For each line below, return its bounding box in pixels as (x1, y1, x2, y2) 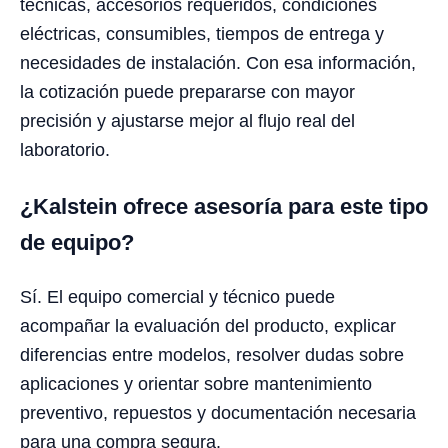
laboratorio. (20, 140, 110, 161)
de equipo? (20, 230, 134, 256)
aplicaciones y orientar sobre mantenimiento (20, 374, 372, 395)
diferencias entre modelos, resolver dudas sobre (20, 345, 404, 366)
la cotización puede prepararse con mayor (20, 82, 355, 103)
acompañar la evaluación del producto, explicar (20, 316, 396, 337)
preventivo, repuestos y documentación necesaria (20, 403, 416, 424)
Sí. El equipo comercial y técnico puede (20, 287, 335, 308)
